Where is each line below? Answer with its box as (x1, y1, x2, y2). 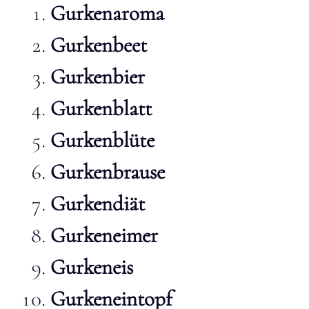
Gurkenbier (50, 63, 145, 90)
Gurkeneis (50, 254, 133, 280)
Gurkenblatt (50, 95, 152, 121)
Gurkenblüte (50, 127, 154, 153)
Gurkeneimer (50, 222, 158, 248)
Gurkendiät (50, 190, 145, 217)
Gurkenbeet (50, 32, 147, 58)
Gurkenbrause (50, 159, 165, 185)
